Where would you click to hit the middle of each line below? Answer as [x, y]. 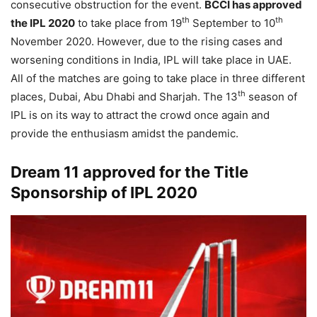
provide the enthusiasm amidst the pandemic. [129, 133]
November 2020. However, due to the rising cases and [146, 41]
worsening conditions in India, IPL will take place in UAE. [151, 59]
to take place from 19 [128, 23]
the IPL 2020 [43, 23]
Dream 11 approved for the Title [129, 172]
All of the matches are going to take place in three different [158, 78]
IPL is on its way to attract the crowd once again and [140, 115]
